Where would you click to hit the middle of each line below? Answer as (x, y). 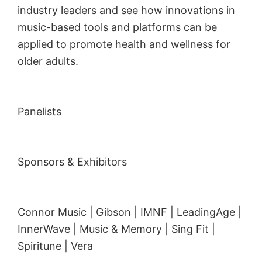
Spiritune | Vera (55, 246)
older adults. (48, 61)
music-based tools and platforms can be (117, 27)
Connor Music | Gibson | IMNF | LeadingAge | (130, 212)
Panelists (39, 111)
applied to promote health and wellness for (124, 44)
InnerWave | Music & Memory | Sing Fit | (116, 229)
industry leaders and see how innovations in (126, 10)
